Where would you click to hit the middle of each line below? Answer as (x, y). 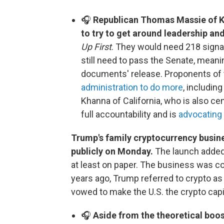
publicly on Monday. (112, 151)
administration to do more (132, 87)
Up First (96, 47)
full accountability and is (130, 114)
